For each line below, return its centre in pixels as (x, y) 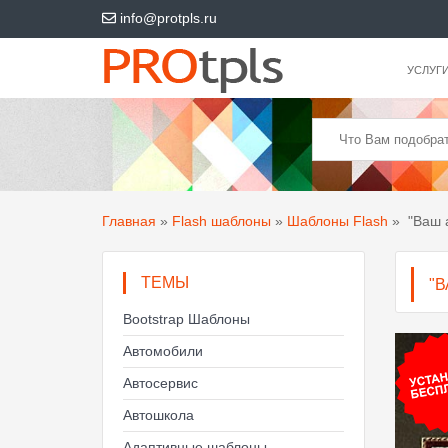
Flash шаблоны (221, 221)
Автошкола (158, 415)
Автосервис (160, 383)
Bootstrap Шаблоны (186, 319)
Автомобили (163, 351)
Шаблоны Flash (337, 221)
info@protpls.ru (166, 18)
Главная (129, 221)
